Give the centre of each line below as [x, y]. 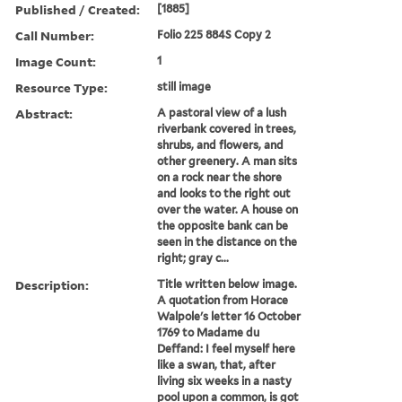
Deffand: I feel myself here [227, 348]
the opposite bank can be [223, 225]
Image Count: [56, 61]
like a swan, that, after [217, 364]
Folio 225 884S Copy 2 [214, 34]
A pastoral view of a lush [222, 112]
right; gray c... [193, 258]
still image [184, 86]
